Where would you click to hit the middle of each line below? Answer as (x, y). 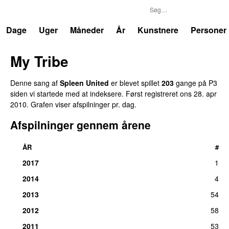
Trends (30, 10)
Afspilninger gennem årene (81, 124)
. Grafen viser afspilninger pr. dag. (82, 104)
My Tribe (39, 61)
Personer (209, 30)
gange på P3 (196, 83)
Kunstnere (158, 30)
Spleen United (84, 83)
